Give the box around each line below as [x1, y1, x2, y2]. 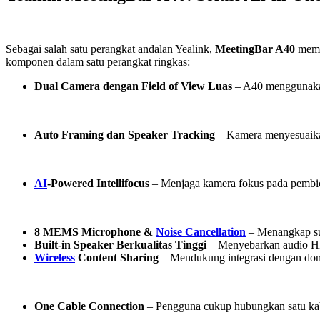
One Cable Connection [34, 300, 144, 313]
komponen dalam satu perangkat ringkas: [6, 56, 190, 69]
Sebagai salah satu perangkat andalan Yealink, [6, 43, 215, 56]
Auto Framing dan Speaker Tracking [34, 129, 215, 141]
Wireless [34, 251, 75, 264]
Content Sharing [75, 251, 159, 264]
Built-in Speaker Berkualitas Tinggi [34, 239, 206, 251]
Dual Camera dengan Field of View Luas [34, 80, 232, 93]
